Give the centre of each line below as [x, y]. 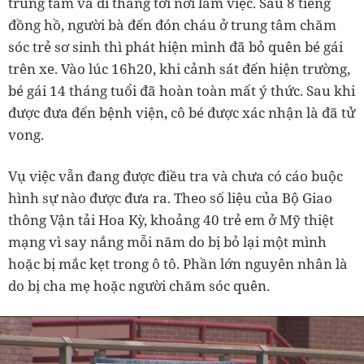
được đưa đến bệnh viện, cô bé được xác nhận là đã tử [182, 112]
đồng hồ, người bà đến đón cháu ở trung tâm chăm [172, 24]
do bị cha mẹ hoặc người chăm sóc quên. [139, 285]
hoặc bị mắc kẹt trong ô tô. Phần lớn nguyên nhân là [178, 263]
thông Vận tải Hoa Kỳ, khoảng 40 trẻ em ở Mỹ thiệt [171, 219]
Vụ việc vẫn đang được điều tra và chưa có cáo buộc [175, 175]
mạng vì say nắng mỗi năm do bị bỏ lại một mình [167, 241]
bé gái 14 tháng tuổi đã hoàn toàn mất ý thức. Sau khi [182, 90]
